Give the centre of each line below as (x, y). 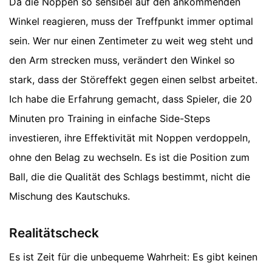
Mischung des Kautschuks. (70, 196)
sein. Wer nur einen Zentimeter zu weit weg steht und (131, 40)
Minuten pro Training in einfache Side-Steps (110, 118)
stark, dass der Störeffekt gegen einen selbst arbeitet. (133, 79)
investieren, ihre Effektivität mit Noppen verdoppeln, (130, 138)
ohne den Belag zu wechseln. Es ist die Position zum (129, 157)
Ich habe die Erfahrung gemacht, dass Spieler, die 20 (131, 99)
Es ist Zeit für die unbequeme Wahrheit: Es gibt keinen (133, 257)
